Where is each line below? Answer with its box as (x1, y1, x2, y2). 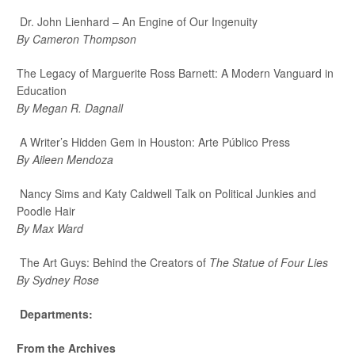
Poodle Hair (17, 202, 76, 219)
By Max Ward (17, 219, 84, 236)
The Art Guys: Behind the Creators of (20, 254, 210, 270)
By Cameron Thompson (17, 30, 137, 47)
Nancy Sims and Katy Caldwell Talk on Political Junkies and (20, 185, 317, 201)
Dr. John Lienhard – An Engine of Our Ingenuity (20, 13, 258, 29)
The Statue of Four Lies (209, 254, 329, 270)
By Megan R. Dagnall (17, 99, 124, 116)
